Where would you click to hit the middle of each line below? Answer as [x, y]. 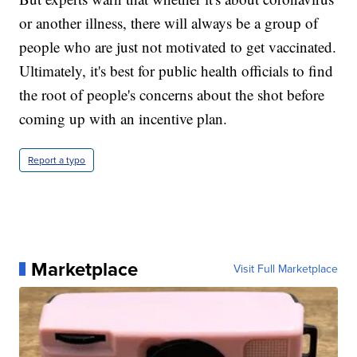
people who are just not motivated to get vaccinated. [178, 46]
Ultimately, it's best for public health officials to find [177, 70]
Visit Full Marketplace [285, 269]
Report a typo [57, 160]
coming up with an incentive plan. [124, 118]
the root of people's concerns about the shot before [172, 94]
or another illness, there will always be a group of [169, 22]
